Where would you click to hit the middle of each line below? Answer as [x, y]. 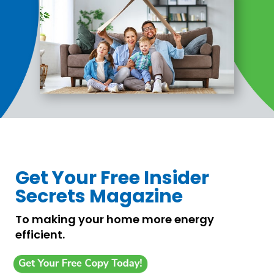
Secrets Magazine [99, 196]
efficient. [40, 235]
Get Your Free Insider [112, 178]
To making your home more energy [114, 219]
